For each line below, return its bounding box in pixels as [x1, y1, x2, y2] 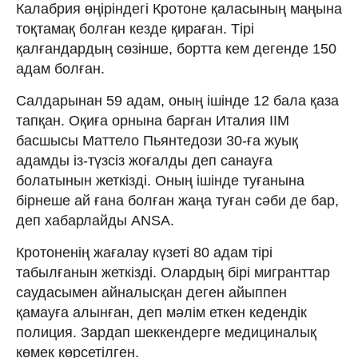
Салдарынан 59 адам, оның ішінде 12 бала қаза [16, 92, 339, 109]
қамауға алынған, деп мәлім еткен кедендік [16, 304, 307, 320]
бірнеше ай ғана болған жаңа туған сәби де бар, [16, 192, 339, 209]
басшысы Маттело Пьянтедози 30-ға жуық [16, 132, 298, 149]
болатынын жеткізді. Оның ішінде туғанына [16, 172, 304, 189]
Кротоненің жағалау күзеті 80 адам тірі [16, 244, 272, 261]
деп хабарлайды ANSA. [16, 212, 174, 229]
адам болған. [16, 60, 105, 77]
